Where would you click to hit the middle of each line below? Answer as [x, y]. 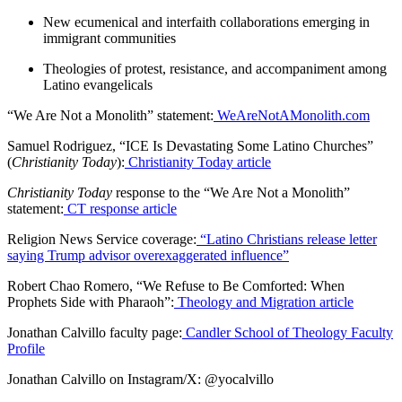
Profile [26, 349]
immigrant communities [109, 39]
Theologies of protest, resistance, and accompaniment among [215, 69]
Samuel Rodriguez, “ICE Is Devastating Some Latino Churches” [190, 146]
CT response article [120, 209]
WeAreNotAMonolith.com [292, 116]
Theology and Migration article [264, 302]
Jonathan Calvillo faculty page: [95, 333]
